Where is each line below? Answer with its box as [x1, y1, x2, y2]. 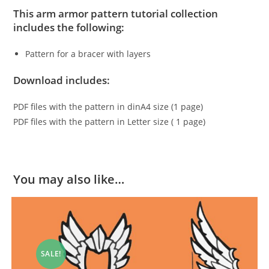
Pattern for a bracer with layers [25, 48, 151, 60]
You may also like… [13, 171, 125, 188]
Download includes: [13, 73, 110, 88]
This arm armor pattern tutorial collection [13, 7, 219, 21]
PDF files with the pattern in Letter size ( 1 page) [13, 116, 206, 128]
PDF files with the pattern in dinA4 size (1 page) [13, 101, 204, 113]
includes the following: [13, 20, 125, 35]
